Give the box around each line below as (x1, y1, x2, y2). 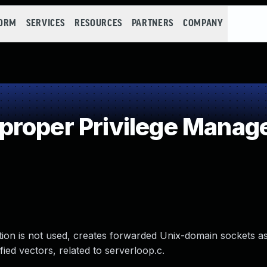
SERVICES (26, 18, 66, 29)
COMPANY (182, 18, 223, 29)
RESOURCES (74, 18, 122, 29)
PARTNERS (131, 18, 173, 29)
